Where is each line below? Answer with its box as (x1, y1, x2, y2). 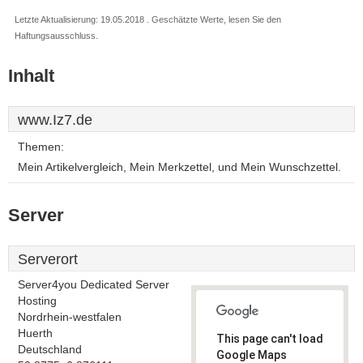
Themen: (18, 141, 64, 153)
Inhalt (8, 66, 54, 86)
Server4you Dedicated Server (18, 279, 169, 291)
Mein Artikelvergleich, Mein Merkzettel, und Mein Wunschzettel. (18, 161, 341, 173)
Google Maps (216, 348, 287, 361)
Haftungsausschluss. (15, 31, 98, 41)
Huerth (18, 327, 53, 340)
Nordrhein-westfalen (18, 311, 122, 323)
